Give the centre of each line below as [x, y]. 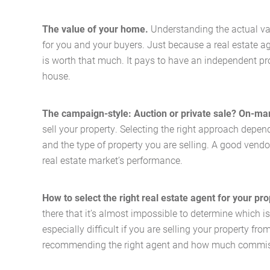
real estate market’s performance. [112, 160]
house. [56, 75]
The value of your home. [96, 28]
